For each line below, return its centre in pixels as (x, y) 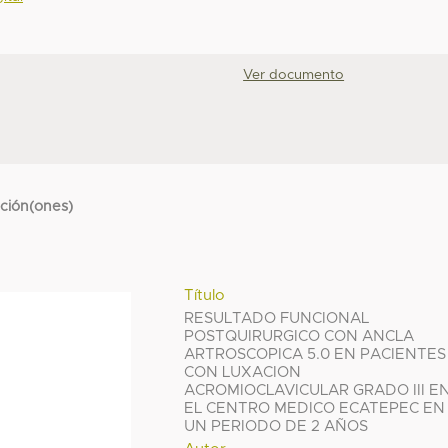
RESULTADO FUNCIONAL (277, 318)
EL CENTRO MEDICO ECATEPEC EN (315, 408)
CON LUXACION (243, 372)
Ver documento (294, 75)
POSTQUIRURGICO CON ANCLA (299, 336)
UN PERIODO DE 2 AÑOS (276, 426)
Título (205, 295)
